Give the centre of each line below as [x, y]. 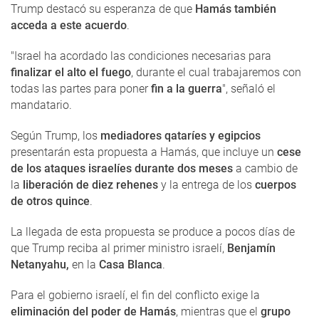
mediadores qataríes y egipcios [181, 136]
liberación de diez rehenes [90, 185]
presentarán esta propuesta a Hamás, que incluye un [144, 152]
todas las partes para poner [79, 89]
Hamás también [234, 9]
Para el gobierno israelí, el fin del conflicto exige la [135, 296]
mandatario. [41, 105]
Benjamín [251, 249]
